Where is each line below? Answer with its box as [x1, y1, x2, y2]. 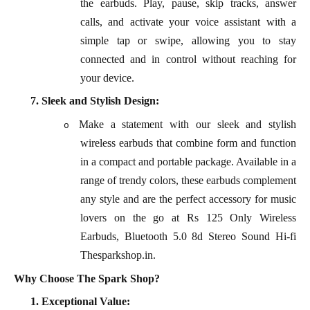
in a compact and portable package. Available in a [80, 156, 296, 168]
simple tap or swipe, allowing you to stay [80, 34, 296, 46]
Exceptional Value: [42, 295, 130, 308]
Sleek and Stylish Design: [42, 95, 159, 107]
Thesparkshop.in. [80, 249, 156, 262]
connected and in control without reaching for [80, 53, 296, 65]
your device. [80, 71, 134, 84]
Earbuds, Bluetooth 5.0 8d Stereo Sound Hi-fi [80, 230, 296, 243]
